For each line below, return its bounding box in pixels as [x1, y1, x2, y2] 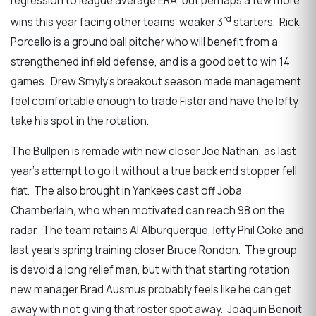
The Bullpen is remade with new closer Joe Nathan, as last [11, 144, 296, 159]
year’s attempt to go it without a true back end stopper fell [11, 164, 297, 179]
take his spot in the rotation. [11, 113, 155, 128]
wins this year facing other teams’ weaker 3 [11, 14, 223, 30]
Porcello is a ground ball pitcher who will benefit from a [11, 34, 278, 49]
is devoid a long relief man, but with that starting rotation [11, 262, 290, 278]
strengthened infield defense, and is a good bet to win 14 [11, 54, 290, 69]
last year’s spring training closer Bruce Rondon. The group [11, 243, 297, 258]
